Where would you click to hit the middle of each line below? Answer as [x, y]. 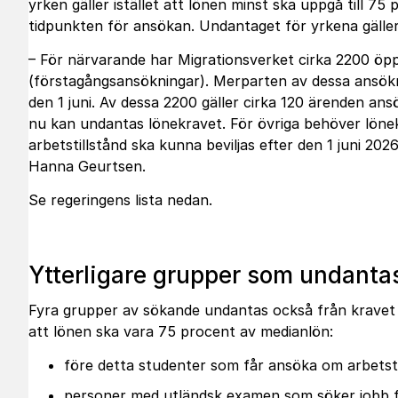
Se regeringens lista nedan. [120, 200]
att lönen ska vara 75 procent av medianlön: [181, 331]
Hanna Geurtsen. [87, 166]
